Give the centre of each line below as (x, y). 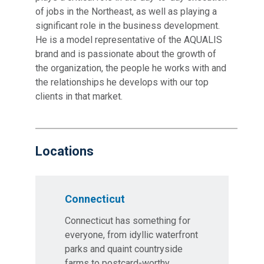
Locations (65, 151)
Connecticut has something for (128, 221)
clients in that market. (79, 96)
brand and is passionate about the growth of (126, 54)
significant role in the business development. (128, 26)
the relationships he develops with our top (122, 82)
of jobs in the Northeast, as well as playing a (126, 11)
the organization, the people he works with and (131, 68)
